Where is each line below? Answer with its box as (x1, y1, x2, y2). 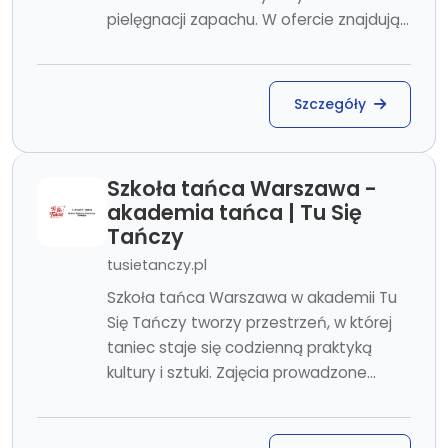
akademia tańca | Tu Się (107, 198, 362, 227)
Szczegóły (294, 94, 370, 114)
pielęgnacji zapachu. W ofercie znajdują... (107, 9, 409, 30)
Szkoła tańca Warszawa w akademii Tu (107, 287, 397, 308)
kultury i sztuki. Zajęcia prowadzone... (107, 362, 376, 383)
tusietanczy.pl (107, 255, 207, 275)
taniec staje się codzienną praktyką (107, 337, 372, 358)
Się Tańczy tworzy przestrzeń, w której (107, 312, 392, 333)
